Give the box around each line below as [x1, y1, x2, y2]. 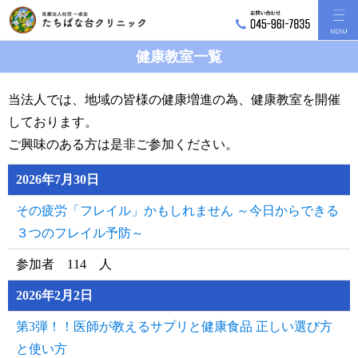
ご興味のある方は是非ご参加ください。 [8, 137, 238, 151]
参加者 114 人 [16, 257, 112, 271]
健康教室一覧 [136, 49, 222, 65]
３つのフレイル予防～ [16, 226, 144, 240]
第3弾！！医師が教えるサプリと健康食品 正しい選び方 [16, 320, 332, 333]
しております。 [8, 115, 97, 129]
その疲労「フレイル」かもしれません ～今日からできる [16, 204, 339, 217]
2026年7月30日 [16, 173, 99, 186]
